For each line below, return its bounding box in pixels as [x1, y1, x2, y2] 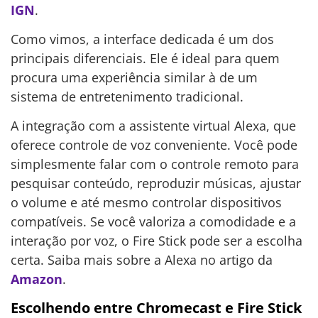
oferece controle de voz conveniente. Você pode [11, 136, 297, 154]
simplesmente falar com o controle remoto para [11, 155, 299, 173]
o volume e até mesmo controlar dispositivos [11, 194, 282, 212]
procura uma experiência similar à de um [11, 69, 258, 87]
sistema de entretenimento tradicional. [11, 88, 247, 106]
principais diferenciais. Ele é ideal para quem [11, 50, 280, 67]
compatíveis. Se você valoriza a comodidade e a [11, 213, 296, 231]
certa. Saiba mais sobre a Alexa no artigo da [11, 251, 273, 269]
